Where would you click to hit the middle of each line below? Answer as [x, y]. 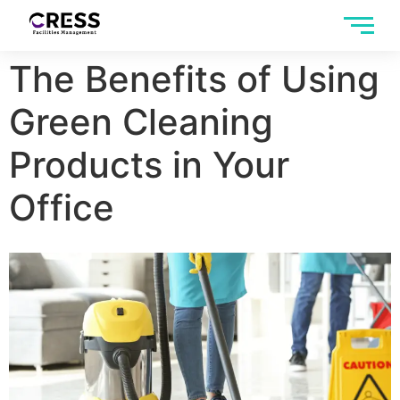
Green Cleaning [141, 122]
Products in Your [149, 165]
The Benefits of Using [194, 79]
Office [62, 208]
